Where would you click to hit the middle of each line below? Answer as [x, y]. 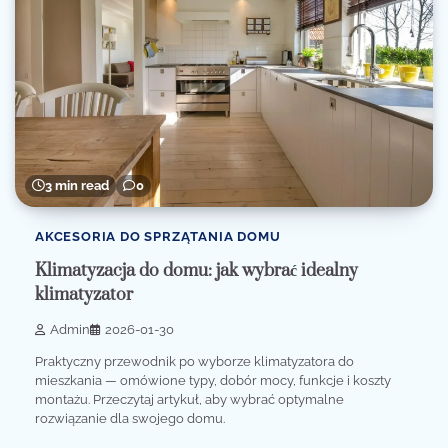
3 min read [77, 185]
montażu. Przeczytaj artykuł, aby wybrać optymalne [189, 399]
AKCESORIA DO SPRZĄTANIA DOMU [158, 236]
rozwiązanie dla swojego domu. [130, 418]
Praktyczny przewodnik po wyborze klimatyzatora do [194, 361]
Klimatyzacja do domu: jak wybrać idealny [196, 271]
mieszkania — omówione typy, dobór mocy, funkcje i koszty [213, 380]
